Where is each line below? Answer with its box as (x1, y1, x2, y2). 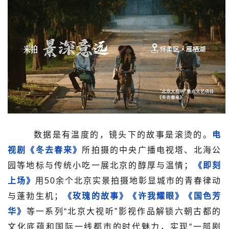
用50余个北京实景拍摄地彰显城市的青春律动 (35, 176, 221, 185)
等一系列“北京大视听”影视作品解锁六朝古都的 (26, 207, 222, 216)
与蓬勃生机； (8, 191, 63, 200)
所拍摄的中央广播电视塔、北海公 (82, 145, 222, 154)
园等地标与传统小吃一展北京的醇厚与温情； (8, 161, 194, 170)
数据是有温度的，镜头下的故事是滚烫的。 (8, 130, 212, 139)
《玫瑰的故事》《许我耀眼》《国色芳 (63, 191, 222, 200)
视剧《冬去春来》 (8, 145, 82, 154)
